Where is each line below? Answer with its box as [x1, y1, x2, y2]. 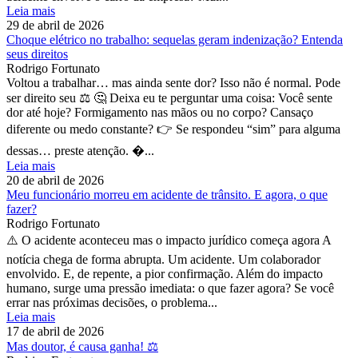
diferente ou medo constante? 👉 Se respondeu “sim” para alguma [6, 121, 340, 136]
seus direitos [6, 46, 68, 61]
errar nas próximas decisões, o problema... [6, 295, 217, 309]
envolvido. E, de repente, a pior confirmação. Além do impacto [6, 266, 323, 280]
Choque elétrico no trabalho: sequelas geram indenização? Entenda [6, 32, 343, 46]
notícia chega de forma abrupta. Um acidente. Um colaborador [6, 252, 320, 266]
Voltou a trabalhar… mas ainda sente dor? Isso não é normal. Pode [6, 75, 340, 89]
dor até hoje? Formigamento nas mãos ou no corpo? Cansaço [6, 105, 313, 119]
